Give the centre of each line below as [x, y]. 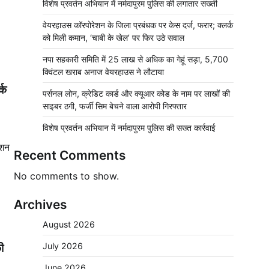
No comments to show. [66, 176]
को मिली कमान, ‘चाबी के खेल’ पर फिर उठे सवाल [113, 38]
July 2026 [63, 246]
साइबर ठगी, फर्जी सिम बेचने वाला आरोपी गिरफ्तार [115, 106]
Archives [40, 204]
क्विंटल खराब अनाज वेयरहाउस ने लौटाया [103, 72]
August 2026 [69, 224]
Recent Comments [70, 155]
